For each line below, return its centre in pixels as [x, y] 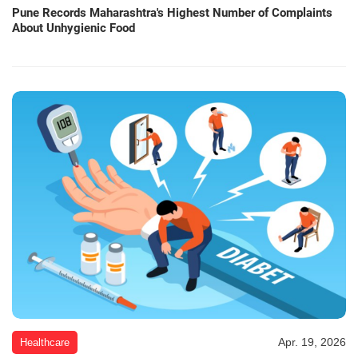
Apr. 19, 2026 [312, 342]
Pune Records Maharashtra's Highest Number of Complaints [172, 13]
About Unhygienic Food [74, 28]
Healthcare [45, 342]
